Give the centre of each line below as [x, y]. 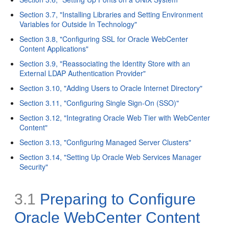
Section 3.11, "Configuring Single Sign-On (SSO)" [99, 102]
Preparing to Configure [118, 199]
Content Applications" [54, 48]
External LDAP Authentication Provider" [83, 73]
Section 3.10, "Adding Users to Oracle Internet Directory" [111, 88]
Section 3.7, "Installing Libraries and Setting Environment [111, 14]
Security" [34, 166]
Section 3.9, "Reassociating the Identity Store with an [105, 63]
